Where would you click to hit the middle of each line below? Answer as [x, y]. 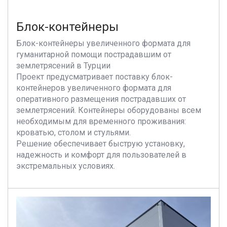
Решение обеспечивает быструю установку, [101, 144]
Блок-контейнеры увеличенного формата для [103, 43]
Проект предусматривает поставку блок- [94, 77]
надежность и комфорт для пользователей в [101, 155]
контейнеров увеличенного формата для [94, 88]
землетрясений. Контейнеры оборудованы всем [109, 110]
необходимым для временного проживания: [101, 121]
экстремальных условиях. [66, 166]
